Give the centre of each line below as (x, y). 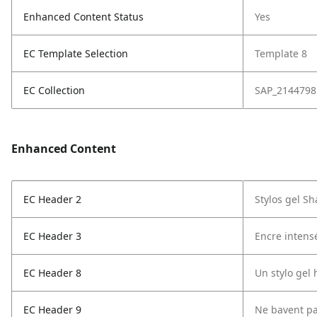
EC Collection (54, 90)
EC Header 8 (52, 273)
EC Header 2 (52, 199)
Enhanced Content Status (83, 17)
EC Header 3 (52, 236)
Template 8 (281, 53)
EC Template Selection (76, 53)
